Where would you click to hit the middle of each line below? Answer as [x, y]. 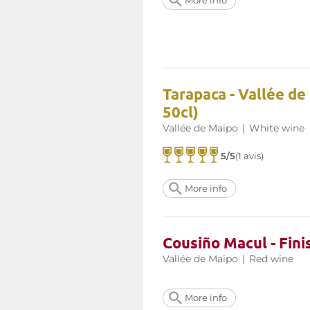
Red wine [271, 259]
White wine [277, 128]
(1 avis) [250, 156]
